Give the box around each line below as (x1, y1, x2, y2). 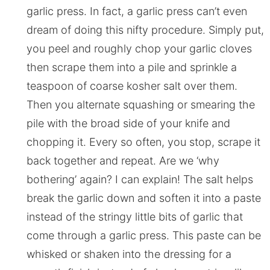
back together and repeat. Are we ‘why (26, 154, 219, 168)
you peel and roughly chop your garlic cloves (26, 42, 252, 55)
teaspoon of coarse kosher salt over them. (26, 80, 237, 93)
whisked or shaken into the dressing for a (26, 248, 231, 261)
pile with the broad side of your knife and (26, 117, 230, 130)
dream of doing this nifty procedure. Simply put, (26, 24, 264, 37)
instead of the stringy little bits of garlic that (26, 210, 243, 224)
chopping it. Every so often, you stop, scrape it (26, 136, 260, 149)
